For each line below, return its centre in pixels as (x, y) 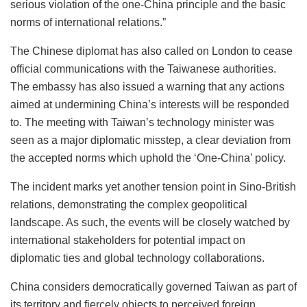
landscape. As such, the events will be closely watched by (150, 223)
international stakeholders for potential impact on (128, 241)
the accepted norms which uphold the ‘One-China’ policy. (148, 158)
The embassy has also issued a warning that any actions (147, 87)
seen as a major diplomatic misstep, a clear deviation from (150, 140)
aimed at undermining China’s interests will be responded (150, 105)
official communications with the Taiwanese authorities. (143, 69)
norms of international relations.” (88, 23)
